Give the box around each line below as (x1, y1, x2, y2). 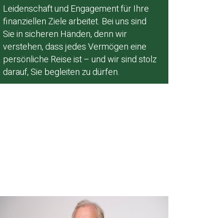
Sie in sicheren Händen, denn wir (3, 27, 127, 41)
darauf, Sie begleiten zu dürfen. (3, 65, 120, 79)
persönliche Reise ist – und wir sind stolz (3, 53, 157, 66)
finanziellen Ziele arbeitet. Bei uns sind (3, 15, 146, 28)
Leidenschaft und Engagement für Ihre (3, 2, 149, 16)
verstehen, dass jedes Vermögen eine (3, 40, 146, 54)
